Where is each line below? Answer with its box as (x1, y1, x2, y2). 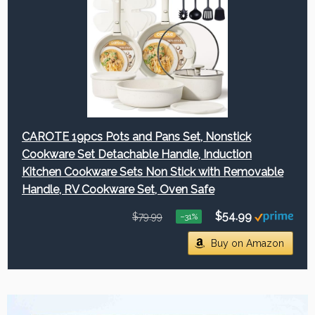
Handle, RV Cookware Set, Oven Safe (22, 183, 214, 197)
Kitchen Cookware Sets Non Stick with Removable (22, 165, 283, 179)
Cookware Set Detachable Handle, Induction (22, 148, 252, 162)
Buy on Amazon (211, 238, 284, 250)
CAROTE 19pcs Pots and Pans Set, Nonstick (22, 130, 251, 144)
